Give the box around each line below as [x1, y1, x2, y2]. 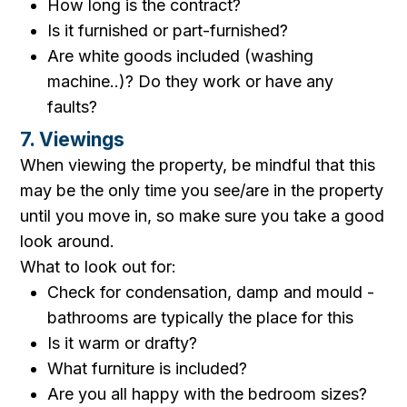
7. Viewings [20, 128, 125, 151]
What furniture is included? [47, 359, 248, 378]
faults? [47, 97, 98, 116]
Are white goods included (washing [47, 46, 314, 65]
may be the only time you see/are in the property [20, 181, 384, 200]
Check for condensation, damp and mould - [47, 283, 375, 302]
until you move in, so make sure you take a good [20, 206, 385, 225]
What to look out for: [20, 257, 182, 276]
